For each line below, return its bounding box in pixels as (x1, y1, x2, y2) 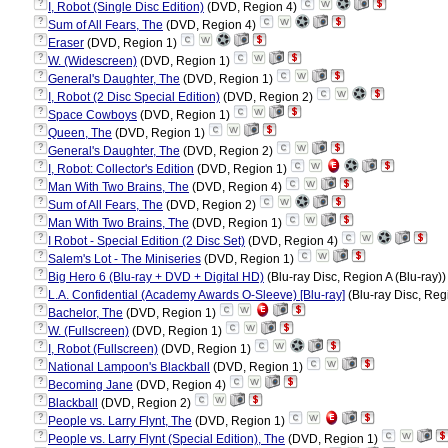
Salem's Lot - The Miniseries (48, 252, 201, 266)
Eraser (48, 36, 84, 50)
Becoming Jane (48, 378, 133, 392)
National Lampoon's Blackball (48, 360, 210, 374)
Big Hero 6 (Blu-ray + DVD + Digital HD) (48, 270, 264, 284)
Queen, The (48, 126, 112, 140)
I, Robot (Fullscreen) (48, 342, 158, 356)
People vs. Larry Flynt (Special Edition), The (48, 432, 285, 446)
